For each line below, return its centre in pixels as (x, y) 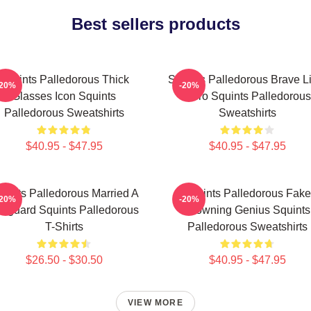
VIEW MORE (155, 303)
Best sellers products (155, 24)
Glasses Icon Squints (64, 96)
